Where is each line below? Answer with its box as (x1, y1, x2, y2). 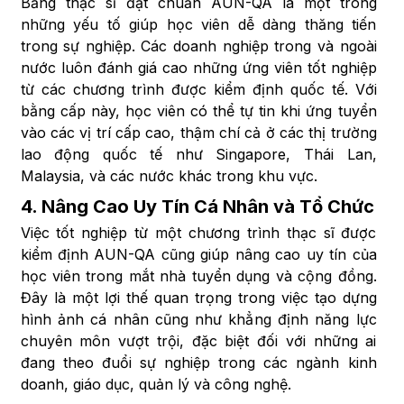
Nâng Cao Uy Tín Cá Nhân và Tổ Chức (41, 196, 374, 218)
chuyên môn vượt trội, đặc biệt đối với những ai (20, 332, 377, 351)
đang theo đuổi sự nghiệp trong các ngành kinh (20, 353, 377, 372)
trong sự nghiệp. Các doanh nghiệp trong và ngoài (20, 37, 377, 56)
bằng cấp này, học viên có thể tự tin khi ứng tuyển (20, 102, 377, 121)
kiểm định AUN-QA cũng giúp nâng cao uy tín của (20, 245, 377, 264)
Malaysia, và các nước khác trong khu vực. (20, 167, 317, 186)
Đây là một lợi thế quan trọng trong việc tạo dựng (20, 289, 377, 308)
